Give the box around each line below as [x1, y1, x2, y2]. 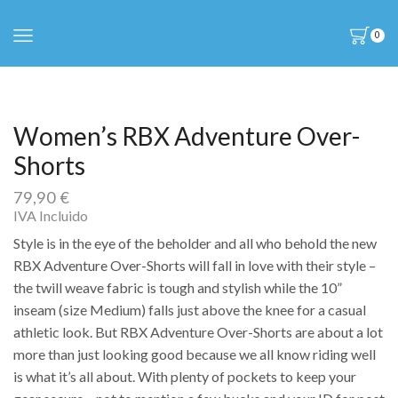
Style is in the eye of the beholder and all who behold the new [13, 234, 377, 251]
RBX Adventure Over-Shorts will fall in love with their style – [13, 256, 376, 274]
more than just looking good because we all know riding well [13, 345, 376, 362]
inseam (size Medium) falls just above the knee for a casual [13, 300, 366, 318]
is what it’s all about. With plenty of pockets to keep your [13, 367, 356, 385]
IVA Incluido [13, 206, 88, 224]
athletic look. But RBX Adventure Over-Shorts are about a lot [13, 322, 383, 340]
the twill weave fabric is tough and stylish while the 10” [13, 278, 342, 296]
